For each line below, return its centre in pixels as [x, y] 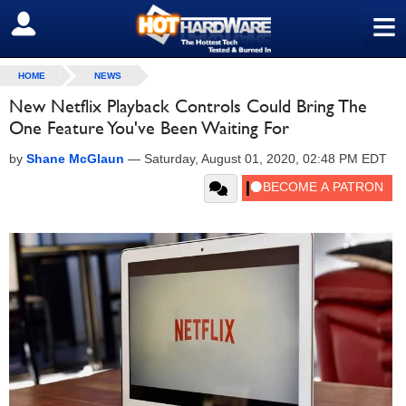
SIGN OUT [53, 24]
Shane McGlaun [75, 159]
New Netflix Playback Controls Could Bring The [188, 106]
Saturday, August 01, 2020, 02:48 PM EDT [266, 159]
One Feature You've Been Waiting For [149, 128]
